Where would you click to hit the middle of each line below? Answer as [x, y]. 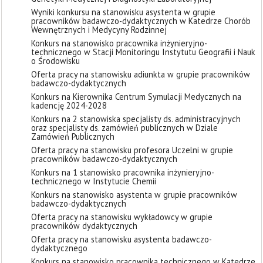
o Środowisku [55, 61]
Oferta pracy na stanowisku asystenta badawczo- [122, 239]
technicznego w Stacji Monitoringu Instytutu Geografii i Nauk [143, 52]
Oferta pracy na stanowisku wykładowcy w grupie [122, 217]
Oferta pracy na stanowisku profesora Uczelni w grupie [132, 150]
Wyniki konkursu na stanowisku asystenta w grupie [123, 12]
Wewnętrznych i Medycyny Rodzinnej [99, 30]
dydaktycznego [59, 248]
